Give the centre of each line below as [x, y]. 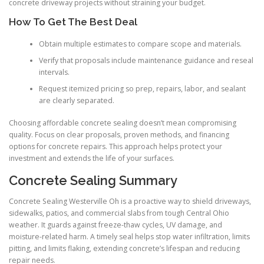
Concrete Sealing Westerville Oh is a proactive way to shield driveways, [130, 201]
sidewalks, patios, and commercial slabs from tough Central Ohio [119, 213]
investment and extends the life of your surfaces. [92, 159]
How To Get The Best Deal [73, 22]
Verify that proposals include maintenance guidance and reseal [146, 61]
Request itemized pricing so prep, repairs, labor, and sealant [142, 89]
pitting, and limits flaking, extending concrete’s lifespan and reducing [124, 248]
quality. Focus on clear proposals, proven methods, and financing [119, 135]
